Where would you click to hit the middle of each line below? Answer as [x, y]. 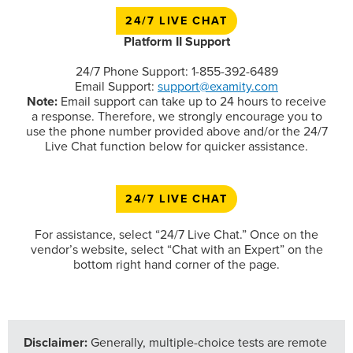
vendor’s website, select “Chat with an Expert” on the [176, 250]
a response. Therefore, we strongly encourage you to [176, 117]
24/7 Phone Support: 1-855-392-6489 [176, 72]
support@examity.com [218, 87]
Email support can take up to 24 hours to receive [192, 102]
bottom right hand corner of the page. [176, 265]
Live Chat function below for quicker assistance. [176, 147]
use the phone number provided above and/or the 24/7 [176, 132]
